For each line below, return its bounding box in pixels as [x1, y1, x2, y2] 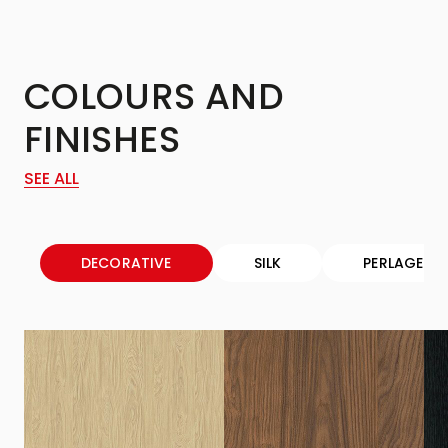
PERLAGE [363, 252, 424, 273]
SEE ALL [24, 166, 79, 190]
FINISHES [24, 113, 180, 165]
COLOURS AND [24, 70, 284, 122]
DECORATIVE [81, 252, 172, 273]
